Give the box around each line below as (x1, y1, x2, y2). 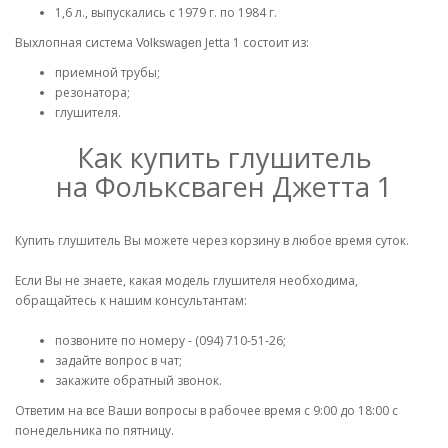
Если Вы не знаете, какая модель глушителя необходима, (15, 272, 358, 289)
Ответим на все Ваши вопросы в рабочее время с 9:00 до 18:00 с (15, 402, 398, 419)
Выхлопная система (15, 34, 136, 51)
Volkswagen (136, 36, 202, 50)
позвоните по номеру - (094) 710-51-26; (55, 332, 286, 349)
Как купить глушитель (76, 139, 372, 176)
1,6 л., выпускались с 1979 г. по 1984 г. (55, 4, 277, 21)
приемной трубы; (55, 64, 160, 81)
